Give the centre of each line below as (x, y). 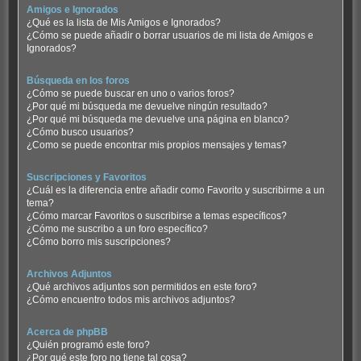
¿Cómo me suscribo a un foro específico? (117, 229)
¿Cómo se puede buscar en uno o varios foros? (130, 93)
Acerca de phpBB (67, 332)
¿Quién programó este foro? (88, 345)
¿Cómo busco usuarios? (80, 132)
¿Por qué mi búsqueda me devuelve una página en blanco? (158, 119)
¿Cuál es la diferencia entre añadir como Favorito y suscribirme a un (175, 191)
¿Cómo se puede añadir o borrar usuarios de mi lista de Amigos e (170, 35)
